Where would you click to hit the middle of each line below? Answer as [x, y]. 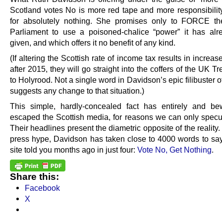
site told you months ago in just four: [74, 150]
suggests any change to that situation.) [77, 91]
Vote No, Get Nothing [174, 150]
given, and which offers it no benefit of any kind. [93, 43]
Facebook [42, 188]
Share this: [34, 177]
